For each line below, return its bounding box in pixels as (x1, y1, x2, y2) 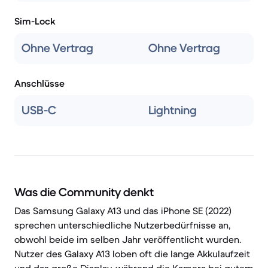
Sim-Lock (14, 15, 56, 27)
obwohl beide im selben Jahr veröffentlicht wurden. (14, 233, 241, 245)
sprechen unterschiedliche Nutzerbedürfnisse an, (14, 219, 230, 231)
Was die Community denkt (14, 185, 154, 200)
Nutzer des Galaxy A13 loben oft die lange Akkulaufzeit (14, 248, 250, 260)
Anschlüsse (14, 77, 65, 89)
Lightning (148, 103, 197, 118)
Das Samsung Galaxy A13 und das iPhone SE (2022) (14, 205, 232, 217)
